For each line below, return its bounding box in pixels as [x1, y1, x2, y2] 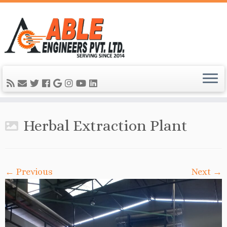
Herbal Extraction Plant [23, 117, 187, 134]
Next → [192, 167, 222, 177]
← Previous [5, 167, 53, 177]
